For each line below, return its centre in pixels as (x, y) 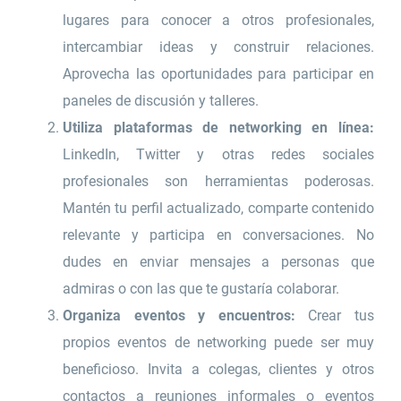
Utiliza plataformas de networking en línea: (218, 128)
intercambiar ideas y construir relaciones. (218, 47)
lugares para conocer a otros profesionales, (218, 21)
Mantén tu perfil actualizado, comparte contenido (218, 209)
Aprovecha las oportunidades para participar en (218, 74)
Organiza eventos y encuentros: (179, 316)
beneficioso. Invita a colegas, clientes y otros (218, 370)
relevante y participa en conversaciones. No (218, 235)
